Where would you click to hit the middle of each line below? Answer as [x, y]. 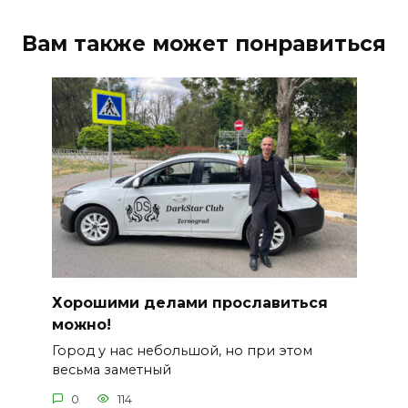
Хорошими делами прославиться [189, 303]
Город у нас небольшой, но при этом [182, 351]
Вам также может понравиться [204, 44]
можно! [81, 325]
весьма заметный [111, 370]
